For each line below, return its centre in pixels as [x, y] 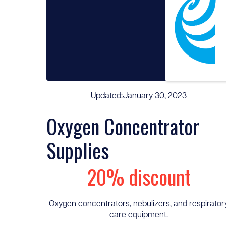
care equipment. [138, 215]
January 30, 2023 [154, 96]
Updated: [106, 96]
